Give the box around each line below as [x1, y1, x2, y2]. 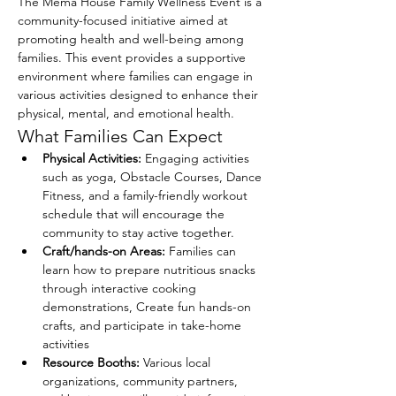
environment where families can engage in [18, 68, 256, 84]
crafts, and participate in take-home [42, 317, 245, 333]
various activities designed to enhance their [18, 87, 262, 103]
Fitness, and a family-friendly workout [42, 187, 251, 203]
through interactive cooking [42, 280, 200, 296]
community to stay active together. [42, 225, 234, 240]
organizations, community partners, [42, 373, 241, 389]
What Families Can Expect [18, 126, 223, 147]
